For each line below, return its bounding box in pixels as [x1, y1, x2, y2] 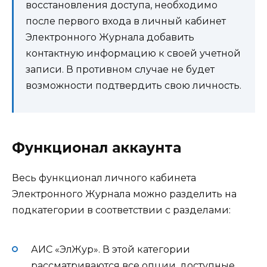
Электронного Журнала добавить [26, 32, 194, 44]
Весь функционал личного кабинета [12, 172, 196, 184]
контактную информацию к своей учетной [26, 48, 241, 60]
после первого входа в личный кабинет [26, 15, 226, 27]
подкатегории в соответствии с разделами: [12, 204, 231, 216]
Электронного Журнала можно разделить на [12, 188, 237, 200]
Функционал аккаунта [12, 139, 181, 157]
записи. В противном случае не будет [26, 64, 215, 76]
